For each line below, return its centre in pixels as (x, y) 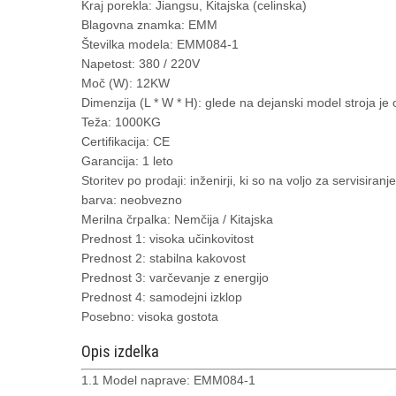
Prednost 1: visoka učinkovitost (168, 239)
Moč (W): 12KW (126, 83)
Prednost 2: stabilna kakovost (164, 258)
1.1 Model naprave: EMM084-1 (168, 380)
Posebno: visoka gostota (150, 316)
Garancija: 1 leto (127, 161)
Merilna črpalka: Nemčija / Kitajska (177, 219)
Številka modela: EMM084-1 (160, 44)
